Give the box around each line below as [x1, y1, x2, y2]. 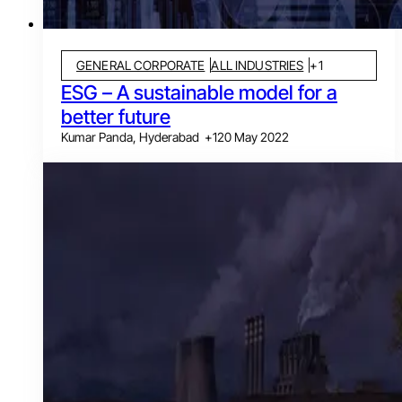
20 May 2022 [217, 129, 289, 145]
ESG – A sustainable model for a [61, 81, 337, 105]
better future [61, 105, 170, 129]
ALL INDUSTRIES [211, 57, 304, 74]
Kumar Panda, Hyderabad [61, 129, 199, 145]
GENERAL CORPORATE [76, 57, 205, 74]
